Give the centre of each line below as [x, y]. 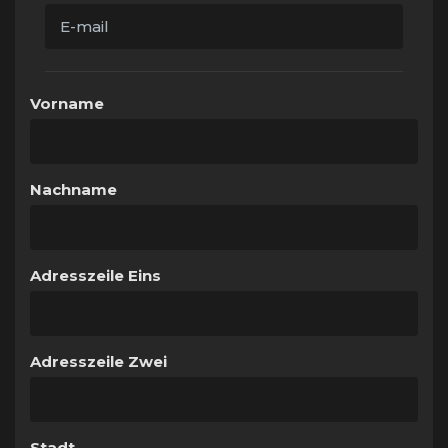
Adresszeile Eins [95, 275]
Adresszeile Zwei [98, 361]
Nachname [73, 189]
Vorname [67, 103]
